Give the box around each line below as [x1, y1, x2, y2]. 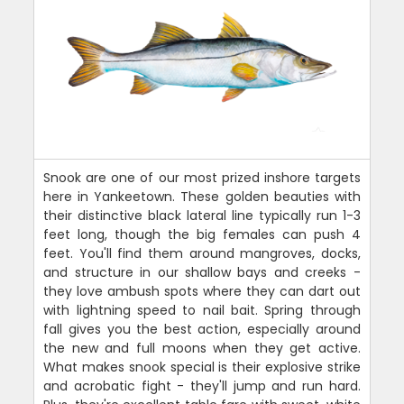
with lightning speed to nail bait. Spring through [43, 300, 361, 319]
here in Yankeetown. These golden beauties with [43, 187, 361, 206]
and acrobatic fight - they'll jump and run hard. [43, 376, 361, 395]
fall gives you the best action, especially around [43, 319, 361, 338]
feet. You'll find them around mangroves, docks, [43, 243, 361, 262]
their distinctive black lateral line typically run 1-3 [43, 206, 361, 225]
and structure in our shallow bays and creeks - [43, 262, 361, 281]
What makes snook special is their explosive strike [43, 357, 361, 376]
